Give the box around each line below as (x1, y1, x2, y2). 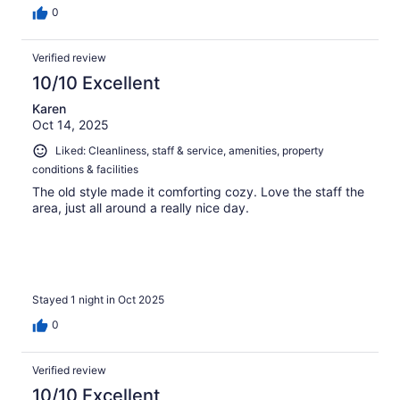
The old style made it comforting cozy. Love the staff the (32, 183, 364, 199)
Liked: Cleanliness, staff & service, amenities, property (55, 144, 324, 158)
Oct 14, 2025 (32, 117, 109, 133)
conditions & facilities (32, 162, 138, 176)
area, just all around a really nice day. (32, 199, 249, 215)
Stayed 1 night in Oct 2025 (32, 293, 164, 307)
